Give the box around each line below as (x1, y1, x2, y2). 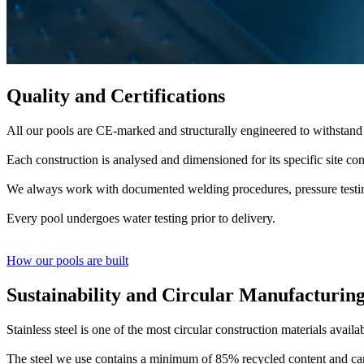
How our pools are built (6, 253, 128, 268)
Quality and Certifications (6, 85, 225, 107)
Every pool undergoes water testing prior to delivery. (6, 211, 275, 226)
